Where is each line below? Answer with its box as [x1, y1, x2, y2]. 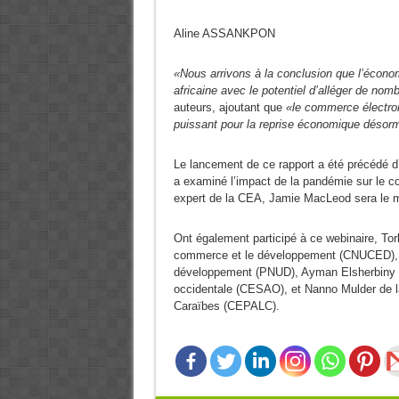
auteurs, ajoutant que [173, 101, 286, 114]
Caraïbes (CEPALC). [173, 299, 280, 313]
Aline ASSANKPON [173, 27, 275, 40]
